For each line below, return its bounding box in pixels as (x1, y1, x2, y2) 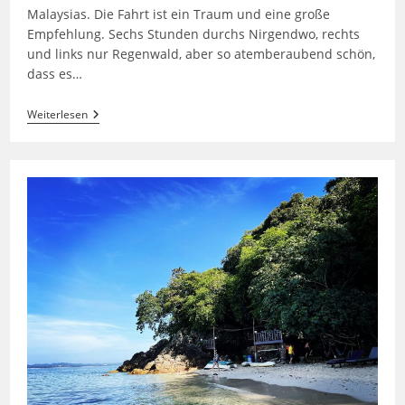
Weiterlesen (26, 107, 88, 123)
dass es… (26, 65, 82, 83)
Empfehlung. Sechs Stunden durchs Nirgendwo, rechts (26, 25, 360, 43)
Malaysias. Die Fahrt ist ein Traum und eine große (26, 5, 330, 24)
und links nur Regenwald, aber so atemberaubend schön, (26, 45, 375, 63)
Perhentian (86, 106, 154, 124)
